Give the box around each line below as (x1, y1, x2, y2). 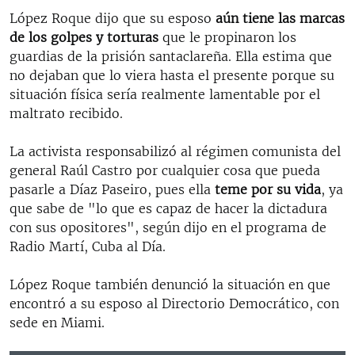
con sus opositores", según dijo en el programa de (10, 219, 326, 235)
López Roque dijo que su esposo (10, 10, 216, 26)
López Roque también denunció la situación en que (10, 276, 330, 292)
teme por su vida (215, 181, 321, 197)
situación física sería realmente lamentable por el (10, 86, 320, 102)
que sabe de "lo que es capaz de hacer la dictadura (10, 200, 327, 216)
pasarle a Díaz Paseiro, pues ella (10, 181, 215, 197)
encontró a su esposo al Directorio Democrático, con (10, 295, 339, 311)
